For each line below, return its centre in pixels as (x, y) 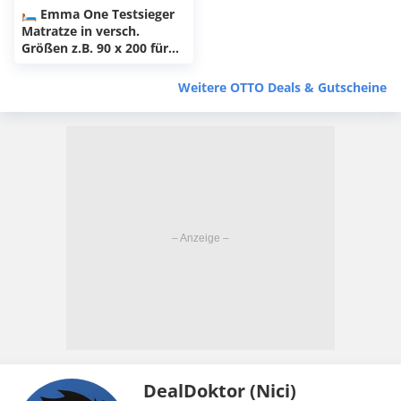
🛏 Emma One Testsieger (98, 14)
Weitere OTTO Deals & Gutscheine (282, 88)
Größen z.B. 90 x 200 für (95, 48)
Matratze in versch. (81, 31)
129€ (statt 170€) (73, 65)
